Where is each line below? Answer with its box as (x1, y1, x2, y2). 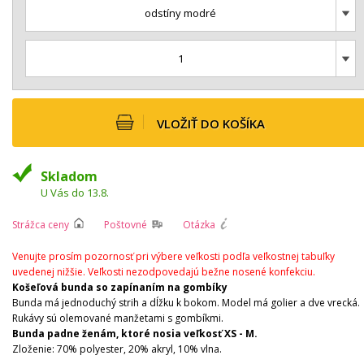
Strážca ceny (12, 217, 69, 232)
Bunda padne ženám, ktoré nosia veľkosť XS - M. (12, 326, 258, 340)
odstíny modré (145, 5, 216, 20)
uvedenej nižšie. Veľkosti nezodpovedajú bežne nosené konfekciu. (12, 264, 315, 279)
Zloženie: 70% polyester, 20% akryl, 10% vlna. (12, 341, 222, 356)
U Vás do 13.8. (41, 184, 109, 200)
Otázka (183, 217, 215, 232)
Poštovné (104, 217, 147, 232)
